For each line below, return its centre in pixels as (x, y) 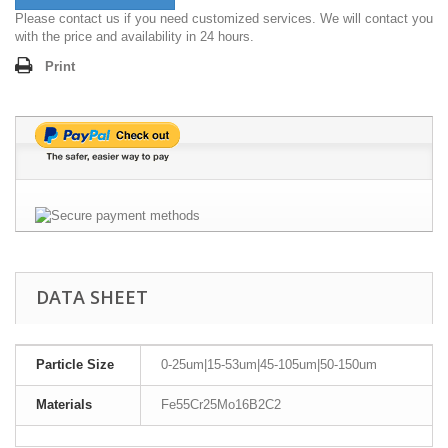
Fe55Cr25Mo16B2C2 (221, 405)
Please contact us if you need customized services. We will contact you (224, 19)
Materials (64, 405)
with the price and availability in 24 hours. (134, 37)
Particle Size (75, 365)
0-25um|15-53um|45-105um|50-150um (269, 365)
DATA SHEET (92, 297)
